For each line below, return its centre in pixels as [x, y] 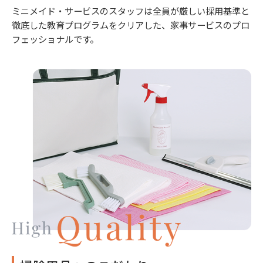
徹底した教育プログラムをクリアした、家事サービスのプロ [131, 24]
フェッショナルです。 [55, 38]
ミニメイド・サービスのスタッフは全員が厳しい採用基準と [131, 10]
